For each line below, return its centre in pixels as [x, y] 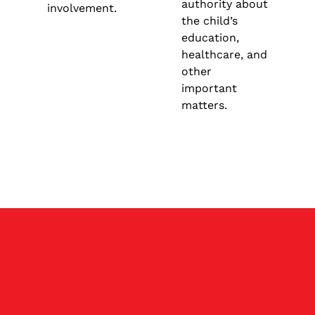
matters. [204, 105]
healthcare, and [224, 54]
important [209, 88]
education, [210, 37]
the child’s [209, 20]
